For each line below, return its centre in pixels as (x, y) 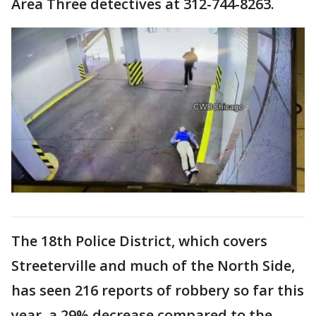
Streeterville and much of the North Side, (153, 265)
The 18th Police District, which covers (139, 241)
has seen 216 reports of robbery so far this (158, 290)
